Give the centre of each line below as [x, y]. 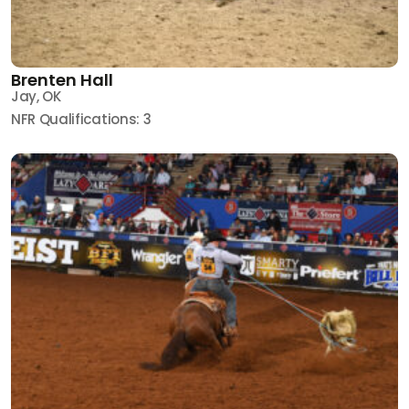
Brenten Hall [62, 79]
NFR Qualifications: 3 [81, 119]
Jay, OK [36, 96]
